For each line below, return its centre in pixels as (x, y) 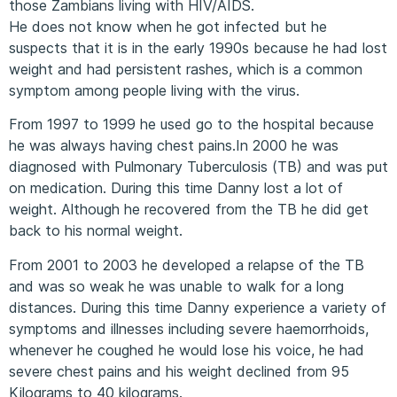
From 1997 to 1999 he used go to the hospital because (191, 125)
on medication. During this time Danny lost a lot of (176, 188)
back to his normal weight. (96, 231)
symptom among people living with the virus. (154, 90)
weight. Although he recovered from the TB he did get (189, 210)
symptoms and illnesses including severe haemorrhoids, (189, 328)
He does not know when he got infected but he (168, 26)
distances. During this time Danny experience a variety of (198, 307)
